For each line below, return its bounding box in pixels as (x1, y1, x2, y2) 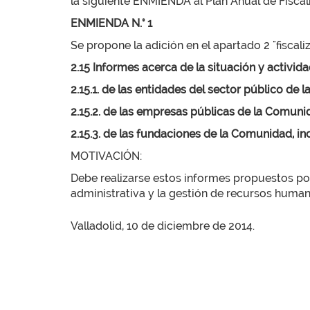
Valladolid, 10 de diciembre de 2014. (71, 219, 255, 232)
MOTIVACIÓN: (71, 149, 142, 163)
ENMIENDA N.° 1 (71, 17, 152, 30)
